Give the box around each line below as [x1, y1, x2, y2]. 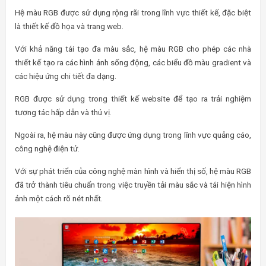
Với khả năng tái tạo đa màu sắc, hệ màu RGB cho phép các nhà [15, 44, 251, 53]
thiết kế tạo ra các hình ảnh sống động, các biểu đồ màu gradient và [15, 58, 251, 67]
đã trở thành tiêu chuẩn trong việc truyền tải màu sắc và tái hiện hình [15, 180, 251, 189]
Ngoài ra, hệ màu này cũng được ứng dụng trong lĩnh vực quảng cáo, [15, 130, 251, 140]
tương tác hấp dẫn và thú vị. [15, 107, 112, 117]
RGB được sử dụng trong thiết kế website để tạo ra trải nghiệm [15, 94, 251, 103]
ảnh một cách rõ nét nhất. [15, 194, 103, 203]
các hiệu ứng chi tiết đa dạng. [15, 71, 116, 81]
